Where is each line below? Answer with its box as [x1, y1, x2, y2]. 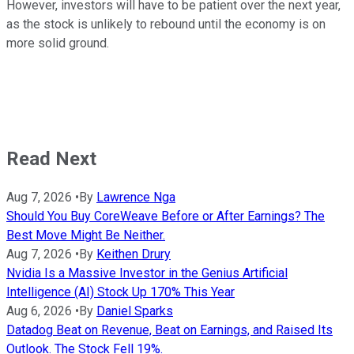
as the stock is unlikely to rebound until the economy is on [6, 16, 326, 32]
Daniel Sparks [96, 303, 173, 319]
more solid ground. [6, 35, 109, 51]
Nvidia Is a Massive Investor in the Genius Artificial [6, 265, 288, 281]
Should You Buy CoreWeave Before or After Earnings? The [6, 209, 325, 224]
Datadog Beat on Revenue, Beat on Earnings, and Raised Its [6, 322, 333, 338]
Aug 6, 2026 [6, 303, 72, 319]
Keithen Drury [96, 247, 171, 262]
